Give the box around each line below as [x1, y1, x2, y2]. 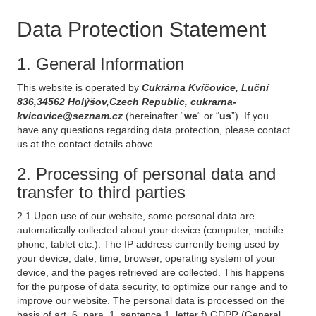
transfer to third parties [17, 183, 186, 202]
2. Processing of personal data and [17, 164, 276, 183]
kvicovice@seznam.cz [17, 110, 126, 121]
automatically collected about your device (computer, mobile [17, 224, 284, 236]
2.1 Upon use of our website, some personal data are [17, 210, 255, 221]
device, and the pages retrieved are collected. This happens [17, 267, 284, 278]
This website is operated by [17, 82, 142, 93]
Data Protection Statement [17, 18, 266, 41]
